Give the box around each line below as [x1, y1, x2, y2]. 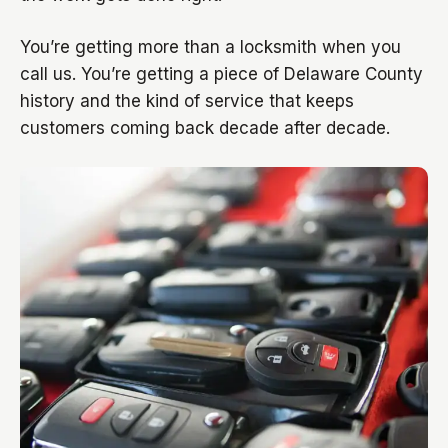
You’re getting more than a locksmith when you [20, 37, 401, 57]
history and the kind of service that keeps [20, 91, 354, 111]
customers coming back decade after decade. [20, 118, 390, 138]
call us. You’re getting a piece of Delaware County [20, 64, 423, 84]
